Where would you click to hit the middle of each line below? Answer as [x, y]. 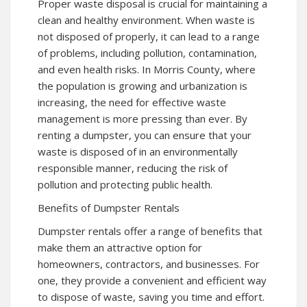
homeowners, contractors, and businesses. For [149, 263]
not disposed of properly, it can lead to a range [149, 36]
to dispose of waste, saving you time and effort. [151, 296]
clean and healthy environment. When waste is [146, 20]
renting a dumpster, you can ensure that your [145, 135]
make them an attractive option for [120, 247]
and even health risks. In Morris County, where [147, 69]
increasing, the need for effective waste [132, 102]
